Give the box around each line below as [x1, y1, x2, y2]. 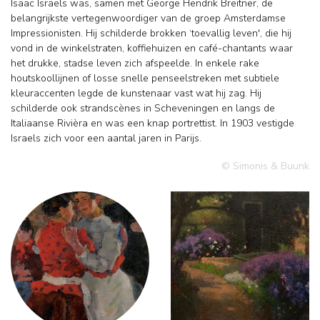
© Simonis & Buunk [221, 159, 309, 174]
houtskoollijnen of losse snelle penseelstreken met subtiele [11, 71, 279, 86]
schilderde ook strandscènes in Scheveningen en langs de [11, 101, 275, 116]
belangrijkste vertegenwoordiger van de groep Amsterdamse [11, 11, 286, 26]
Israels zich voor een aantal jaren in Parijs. [11, 131, 201, 146]
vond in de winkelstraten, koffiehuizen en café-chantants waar [11, 41, 293, 56]
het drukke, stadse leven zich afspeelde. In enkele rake [11, 56, 259, 71]
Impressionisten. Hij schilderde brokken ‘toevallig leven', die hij [11, 26, 291, 41]
